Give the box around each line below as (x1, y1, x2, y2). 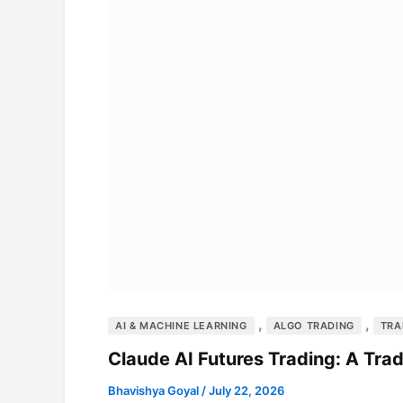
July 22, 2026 (209, 383, 284, 399)
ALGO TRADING (273, 318, 354, 332)
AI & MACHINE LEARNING (115, 318, 247, 332)
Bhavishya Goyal (108, 383, 201, 399)
